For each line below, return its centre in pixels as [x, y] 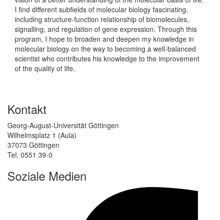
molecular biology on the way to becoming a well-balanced [105, 48]
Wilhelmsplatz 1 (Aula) [42, 135]
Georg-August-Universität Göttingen [63, 125]
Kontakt [27, 109]
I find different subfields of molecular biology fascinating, [101, 9]
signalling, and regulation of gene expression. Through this [106, 29]
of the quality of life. [45, 68]
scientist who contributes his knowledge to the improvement [107, 58]
